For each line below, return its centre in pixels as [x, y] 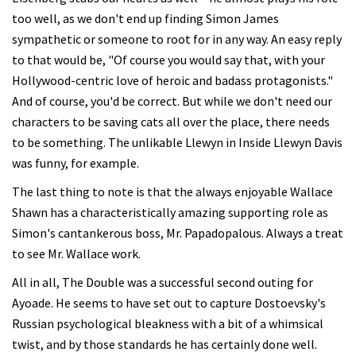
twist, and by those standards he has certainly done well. [164, 344]
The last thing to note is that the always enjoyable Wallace [172, 192]
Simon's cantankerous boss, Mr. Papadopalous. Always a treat [178, 233]
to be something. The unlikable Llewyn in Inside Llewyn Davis [177, 142]
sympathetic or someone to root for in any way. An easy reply [177, 39]
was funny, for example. [75, 163]
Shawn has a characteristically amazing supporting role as [170, 212]
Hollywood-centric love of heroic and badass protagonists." [172, 80]
